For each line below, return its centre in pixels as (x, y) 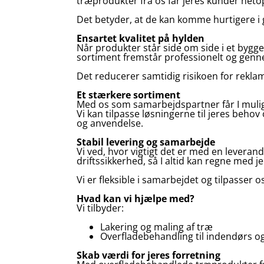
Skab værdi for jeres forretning (148, 255)
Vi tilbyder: (100, 208)
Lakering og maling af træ (156, 227)
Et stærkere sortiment (128, 95)
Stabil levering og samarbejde (146, 142)
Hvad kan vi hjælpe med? (136, 199)
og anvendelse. (110, 123)
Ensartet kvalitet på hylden (141, 38)
